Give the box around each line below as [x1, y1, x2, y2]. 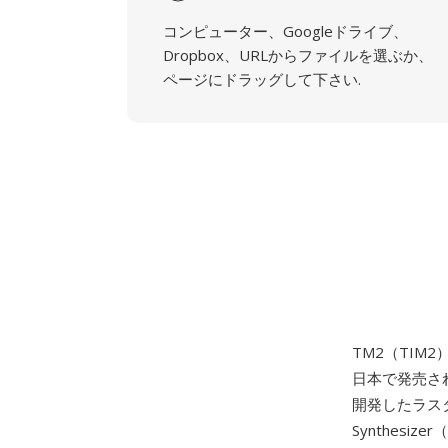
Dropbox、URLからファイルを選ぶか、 [163, 45, 433, 65]
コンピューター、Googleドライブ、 [163, 21, 408, 41]
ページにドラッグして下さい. [163, 69, 361, 89]
